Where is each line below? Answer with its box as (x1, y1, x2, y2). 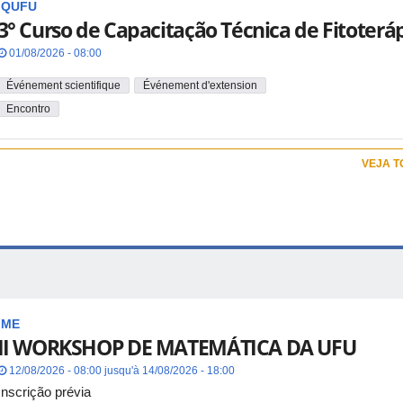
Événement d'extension (142, 78, 257, 92)
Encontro (5, 103, 50, 116)
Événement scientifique (5, 78, 121, 92)
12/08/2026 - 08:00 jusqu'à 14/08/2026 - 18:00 (5, 363, 235, 377)
